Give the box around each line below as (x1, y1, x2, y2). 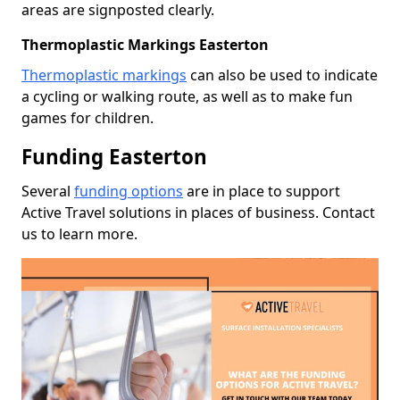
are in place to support (183, 180, 340, 201)
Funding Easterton (21, 142, 207, 171)
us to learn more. (21, 223, 137, 244)
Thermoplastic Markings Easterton (21, 34, 269, 54)
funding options (74, 180, 183, 201)
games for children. (21, 107, 154, 128)
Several (21, 180, 74, 201)
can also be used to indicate (187, 64, 378, 85)
